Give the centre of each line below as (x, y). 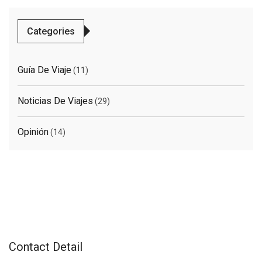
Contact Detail (46, 247)
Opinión (33, 132)
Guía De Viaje (44, 70)
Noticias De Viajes (55, 101)
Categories (51, 31)
